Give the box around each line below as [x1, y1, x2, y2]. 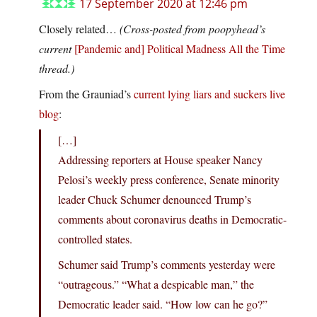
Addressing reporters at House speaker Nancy [58, 152, 263, 168]
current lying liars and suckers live [134, 86, 285, 102]
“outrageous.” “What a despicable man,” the [58, 277, 254, 292]
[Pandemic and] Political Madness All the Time [74, 41, 285, 57]
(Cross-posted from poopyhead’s [120, 21, 265, 37]
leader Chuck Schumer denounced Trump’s [58, 192, 251, 207]
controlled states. [58, 231, 132, 247]
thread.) [39, 61, 74, 76]
